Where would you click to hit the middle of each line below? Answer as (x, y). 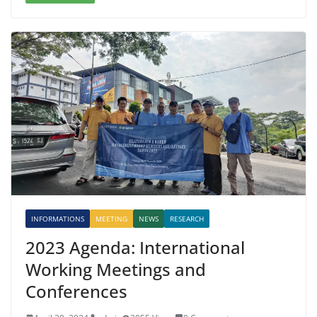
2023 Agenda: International (135, 247)
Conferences (76, 291)
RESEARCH (187, 218)
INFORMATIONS (58, 218)
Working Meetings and (116, 269)
